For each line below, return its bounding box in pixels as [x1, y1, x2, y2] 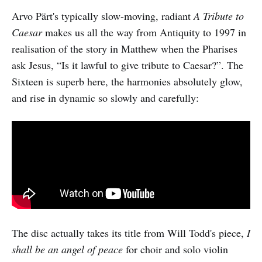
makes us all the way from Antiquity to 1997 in [42, 25, 246, 39]
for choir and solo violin [123, 242, 228, 257]
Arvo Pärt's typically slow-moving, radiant [12, 8, 194, 23]
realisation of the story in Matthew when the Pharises [12, 41, 237, 56]
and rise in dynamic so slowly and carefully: [12, 90, 199, 105]
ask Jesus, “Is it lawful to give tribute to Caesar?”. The [12, 57, 243, 72]
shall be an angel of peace [12, 242, 123, 257]
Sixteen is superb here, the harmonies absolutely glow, [12, 74, 243, 88]
